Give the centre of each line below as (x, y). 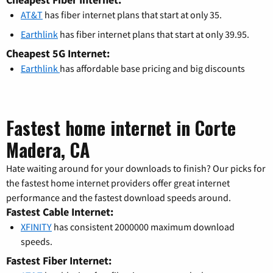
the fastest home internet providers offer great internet (118, 183)
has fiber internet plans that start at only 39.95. (154, 34)
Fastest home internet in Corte (121, 128)
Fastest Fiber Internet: (59, 261)
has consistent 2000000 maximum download (143, 227)
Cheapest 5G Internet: (58, 54)
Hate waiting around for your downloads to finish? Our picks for (136, 168)
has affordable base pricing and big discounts (152, 69)
